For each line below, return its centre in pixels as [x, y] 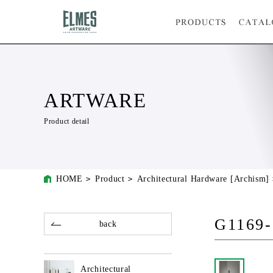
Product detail [67, 121]
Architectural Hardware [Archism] [203, 179]
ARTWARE [95, 101]
